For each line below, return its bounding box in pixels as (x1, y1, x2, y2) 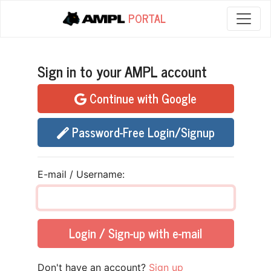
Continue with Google (86, 88, 197, 108)
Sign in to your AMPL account (37, 59, 207, 83)
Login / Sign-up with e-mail (69, 223, 202, 243)
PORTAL (125, 9, 166, 27)
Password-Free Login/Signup (68, 122, 215, 142)
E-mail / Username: (37, 168, 125, 180)
